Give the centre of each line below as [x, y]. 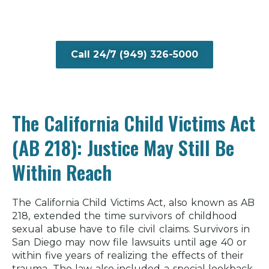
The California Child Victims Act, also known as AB [133, 202]
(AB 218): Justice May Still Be [123, 147]
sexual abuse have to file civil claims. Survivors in [131, 229]
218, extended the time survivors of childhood [125, 216]
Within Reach [62, 172]
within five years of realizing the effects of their [128, 255]
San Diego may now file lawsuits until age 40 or [130, 242]
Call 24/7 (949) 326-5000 [134, 54]
